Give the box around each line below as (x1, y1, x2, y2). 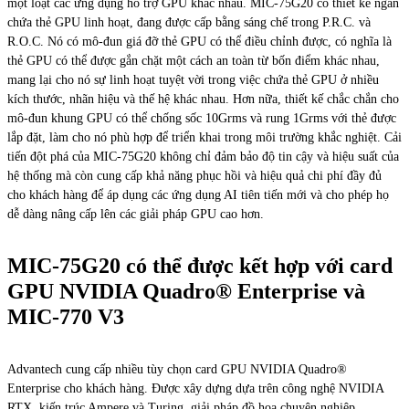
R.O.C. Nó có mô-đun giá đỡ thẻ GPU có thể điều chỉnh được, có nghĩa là (7, 35, 392, 49)
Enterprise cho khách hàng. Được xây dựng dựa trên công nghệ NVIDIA (7, 381, 383, 395)
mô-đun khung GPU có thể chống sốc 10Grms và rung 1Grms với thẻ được (7, 111, 396, 126)
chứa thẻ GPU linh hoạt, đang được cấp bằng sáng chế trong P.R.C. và (7, 16, 371, 30)
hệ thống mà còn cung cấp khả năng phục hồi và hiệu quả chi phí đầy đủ (7, 169, 382, 184)
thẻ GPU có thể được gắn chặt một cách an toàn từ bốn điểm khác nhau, (7, 54, 380, 68)
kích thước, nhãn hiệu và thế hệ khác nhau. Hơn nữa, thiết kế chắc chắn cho (7, 92, 399, 107)
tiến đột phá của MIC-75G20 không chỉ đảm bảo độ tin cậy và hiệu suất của (7, 150, 399, 164)
